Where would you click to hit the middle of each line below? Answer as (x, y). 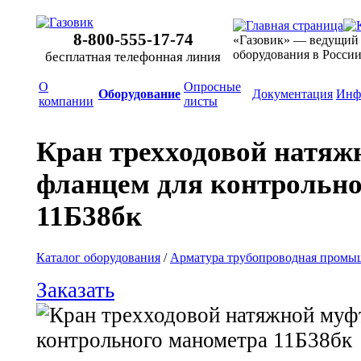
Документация (293, 94)
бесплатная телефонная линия (133, 57)
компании (66, 101)
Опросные (212, 87)
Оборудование (139, 94)
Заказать (75, 290)
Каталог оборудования (98, 257)
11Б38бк (89, 217)
